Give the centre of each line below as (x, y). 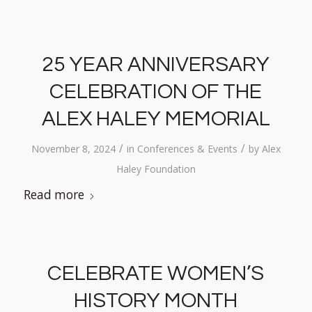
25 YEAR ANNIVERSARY (156, 64)
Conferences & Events (187, 149)
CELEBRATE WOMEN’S (156, 273)
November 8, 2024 (73, 149)
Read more (54, 195)
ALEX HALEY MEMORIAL (156, 119)
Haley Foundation (156, 169)
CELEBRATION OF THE (156, 92)
